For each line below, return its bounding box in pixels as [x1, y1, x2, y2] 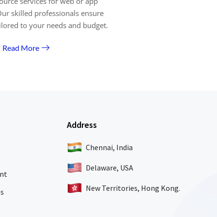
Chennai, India [86, 142, 133, 152]
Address [67, 119, 97, 130]
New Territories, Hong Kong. [86, 183, 181, 193]
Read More [2, 43, 40, 52]
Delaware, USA [86, 163, 134, 172]
